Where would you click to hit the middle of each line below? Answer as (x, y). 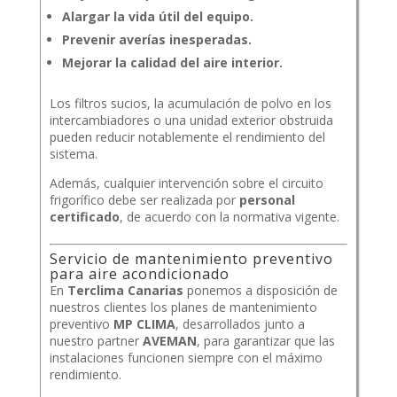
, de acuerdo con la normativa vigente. (229, 217)
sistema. (73, 154)
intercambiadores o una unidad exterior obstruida (191, 121)
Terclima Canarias (125, 291)
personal (267, 200)
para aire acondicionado (139, 274)
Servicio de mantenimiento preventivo (191, 259)
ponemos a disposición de (260, 291)
